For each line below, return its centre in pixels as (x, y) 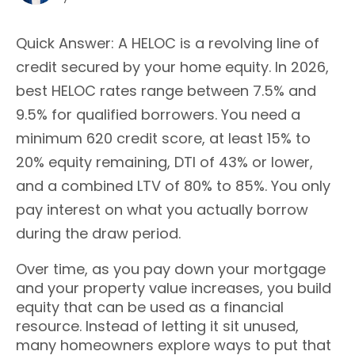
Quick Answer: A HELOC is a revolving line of (168, 44)
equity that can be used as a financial (150, 307)
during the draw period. (98, 234)
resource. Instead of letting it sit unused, (157, 326)
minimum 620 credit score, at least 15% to (163, 139)
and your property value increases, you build (174, 288)
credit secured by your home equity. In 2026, (172, 67)
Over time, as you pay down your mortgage (171, 269)
